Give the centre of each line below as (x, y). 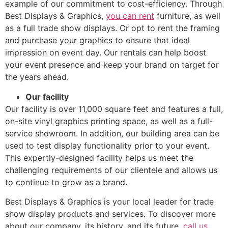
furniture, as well (187, 16)
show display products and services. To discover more (110, 214)
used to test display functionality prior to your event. (107, 145)
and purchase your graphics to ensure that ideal (97, 40)
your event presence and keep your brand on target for (112, 65)
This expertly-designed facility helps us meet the (99, 158)
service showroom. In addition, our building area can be (112, 133)
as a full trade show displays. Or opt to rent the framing (112, 28)
